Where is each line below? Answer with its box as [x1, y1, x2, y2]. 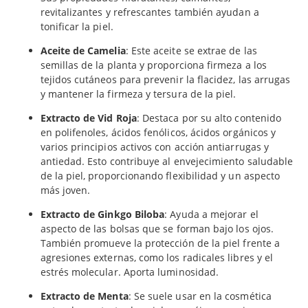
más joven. [40, 183, 91, 197]
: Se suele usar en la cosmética [128, 289, 272, 302]
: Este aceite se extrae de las [125, 43, 257, 57]
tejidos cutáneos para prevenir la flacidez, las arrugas [40, 72, 291, 86]
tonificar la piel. [40, 19, 113, 33]
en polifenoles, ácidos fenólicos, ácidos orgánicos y [40, 125, 276, 139]
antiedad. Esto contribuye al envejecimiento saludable [40, 154, 294, 168]
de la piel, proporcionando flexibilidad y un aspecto [40, 168, 280, 182]
